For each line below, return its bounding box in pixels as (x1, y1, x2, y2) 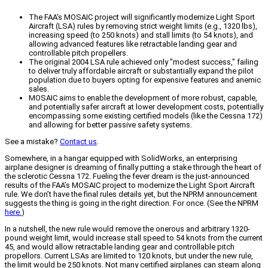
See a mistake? (5, 137, 60, 147)
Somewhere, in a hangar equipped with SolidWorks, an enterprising (5, 154, 237, 163)
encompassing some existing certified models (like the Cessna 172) (29, 111, 263, 121)
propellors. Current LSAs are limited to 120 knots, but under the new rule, (5, 251, 253, 261)
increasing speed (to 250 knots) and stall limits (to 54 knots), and (29, 31, 253, 40)
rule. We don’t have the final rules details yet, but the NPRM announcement (5, 190, 257, 199)
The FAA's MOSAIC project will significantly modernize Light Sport (29, 13, 255, 22)
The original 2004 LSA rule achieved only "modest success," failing (29, 57, 258, 67)
